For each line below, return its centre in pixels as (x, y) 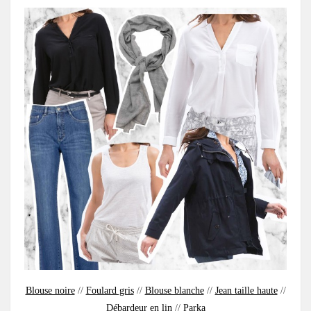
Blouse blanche (174, 290)
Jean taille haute (246, 290)
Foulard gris (110, 290)
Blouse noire (50, 290)
